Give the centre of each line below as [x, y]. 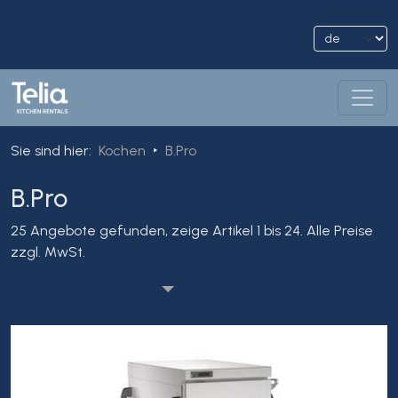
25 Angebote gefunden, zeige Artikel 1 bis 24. [157, 231]
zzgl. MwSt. [48, 252]
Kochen [122, 151]
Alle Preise [340, 231]
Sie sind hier [50, 151]
